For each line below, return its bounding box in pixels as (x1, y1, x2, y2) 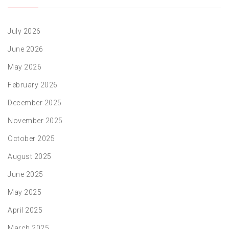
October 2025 (8, 134, 55, 143)
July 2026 (8, 27, 41, 35)
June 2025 (8, 170, 43, 178)
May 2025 (8, 188, 41, 196)
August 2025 (8, 152, 52, 161)
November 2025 (8, 117, 63, 125)
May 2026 (8, 63, 41, 71)
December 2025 (8, 99, 62, 107)
